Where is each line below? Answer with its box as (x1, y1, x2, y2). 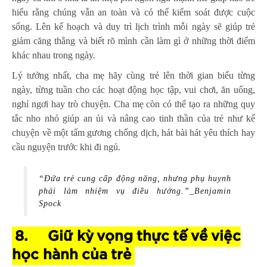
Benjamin (194, 187, 231, 196)
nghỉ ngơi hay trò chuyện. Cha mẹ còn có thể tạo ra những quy (12, 99, 255, 110)
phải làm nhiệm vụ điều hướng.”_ (39, 187, 194, 196)
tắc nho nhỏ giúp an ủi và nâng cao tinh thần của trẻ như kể (12, 113, 255, 124)
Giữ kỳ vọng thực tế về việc (47, 229, 241, 244)
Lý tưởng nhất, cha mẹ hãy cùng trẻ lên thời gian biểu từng (12, 70, 255, 81)
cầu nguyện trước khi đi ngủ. (12, 142, 120, 153)
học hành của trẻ (12, 248, 132, 263)
